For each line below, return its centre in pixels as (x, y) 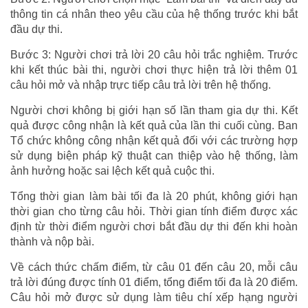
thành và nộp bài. (52, 242)
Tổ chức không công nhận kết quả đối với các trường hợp (154, 141)
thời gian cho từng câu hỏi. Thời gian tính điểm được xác (154, 212)
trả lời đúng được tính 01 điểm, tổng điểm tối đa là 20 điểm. (154, 283)
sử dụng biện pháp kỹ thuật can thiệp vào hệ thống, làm (154, 156)
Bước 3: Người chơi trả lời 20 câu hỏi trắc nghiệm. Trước (154, 55)
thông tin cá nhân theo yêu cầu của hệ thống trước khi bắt (154, 14)
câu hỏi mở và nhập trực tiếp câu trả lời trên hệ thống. (141, 85)
